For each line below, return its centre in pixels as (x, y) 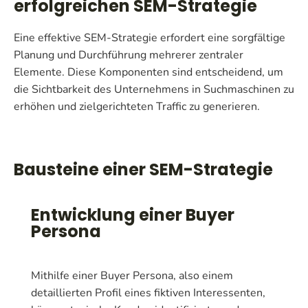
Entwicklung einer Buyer (133, 214)
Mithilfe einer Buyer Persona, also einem (132, 275)
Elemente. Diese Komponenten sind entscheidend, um (148, 72)
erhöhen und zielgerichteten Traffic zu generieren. (137, 106)
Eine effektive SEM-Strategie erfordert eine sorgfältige (150, 37)
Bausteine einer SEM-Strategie (143, 169)
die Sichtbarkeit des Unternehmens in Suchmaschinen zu (154, 89)
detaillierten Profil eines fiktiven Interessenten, (148, 293)
